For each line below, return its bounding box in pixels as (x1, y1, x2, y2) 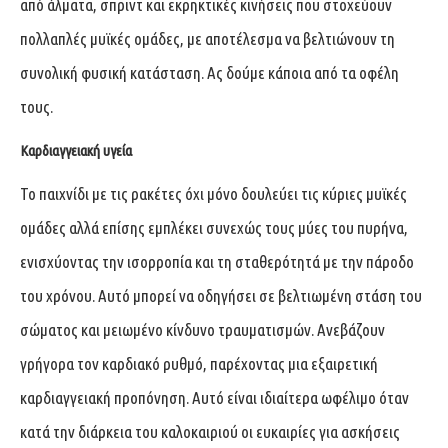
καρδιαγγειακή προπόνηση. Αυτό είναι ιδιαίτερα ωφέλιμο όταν (20, 387, 409, 407)
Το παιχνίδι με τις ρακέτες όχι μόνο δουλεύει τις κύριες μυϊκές (20, 183, 407, 203)
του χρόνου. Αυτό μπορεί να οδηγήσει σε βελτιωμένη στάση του (20, 285, 422, 305)
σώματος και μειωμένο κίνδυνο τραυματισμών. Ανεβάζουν (20, 319, 385, 339)
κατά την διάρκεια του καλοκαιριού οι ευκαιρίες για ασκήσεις (20, 421, 400, 441)
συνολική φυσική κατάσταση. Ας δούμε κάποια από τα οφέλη (20, 62, 399, 82)
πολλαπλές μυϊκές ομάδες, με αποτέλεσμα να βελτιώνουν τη (20, 28, 395, 48)
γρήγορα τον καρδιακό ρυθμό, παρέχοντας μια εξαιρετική (20, 353, 378, 373)
